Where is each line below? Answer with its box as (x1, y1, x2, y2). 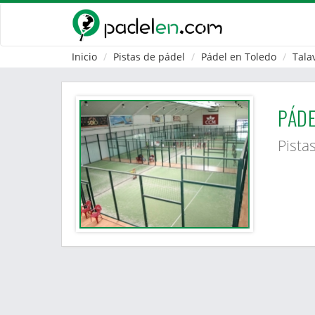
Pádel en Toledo (201, 50, 276, 63)
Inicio (72, 50, 97, 63)
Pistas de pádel (113, 50, 185, 63)
